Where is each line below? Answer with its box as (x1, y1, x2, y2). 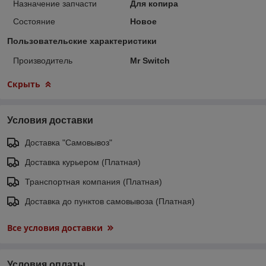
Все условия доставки (7, 221, 103, 233)
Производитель (13, 55, 72, 65)
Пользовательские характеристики (7, 36, 157, 46)
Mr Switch (129, 55, 170, 65)
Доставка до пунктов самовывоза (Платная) (25, 196, 195, 206)
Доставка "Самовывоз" (25, 137, 112, 147)
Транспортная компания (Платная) (25, 176, 162, 186)
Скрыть (7, 78, 40, 90)
